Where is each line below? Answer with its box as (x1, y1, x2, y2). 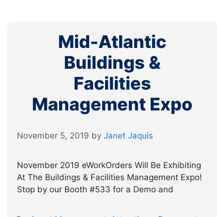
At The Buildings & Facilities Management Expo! (17, 172, 202, 182)
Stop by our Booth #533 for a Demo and (17, 185, 188, 194)
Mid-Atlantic (58, 31, 166, 52)
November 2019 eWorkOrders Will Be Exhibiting (17, 160, 201, 170)
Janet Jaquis (104, 131, 153, 140)
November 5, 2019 (17, 131, 89, 140)
